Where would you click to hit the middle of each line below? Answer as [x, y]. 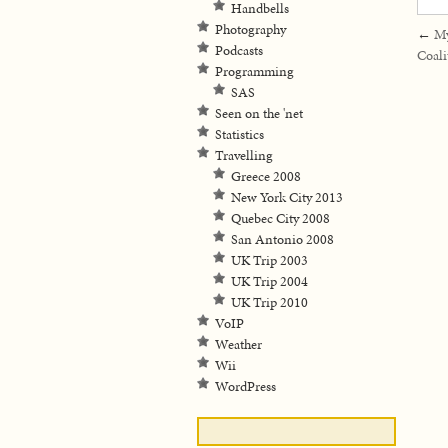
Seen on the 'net [259, 113]
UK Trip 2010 [269, 302]
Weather [238, 344]
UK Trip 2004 [269, 281]
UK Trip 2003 [269, 260]
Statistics [239, 134]
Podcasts [239, 50]
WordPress [245, 386]
